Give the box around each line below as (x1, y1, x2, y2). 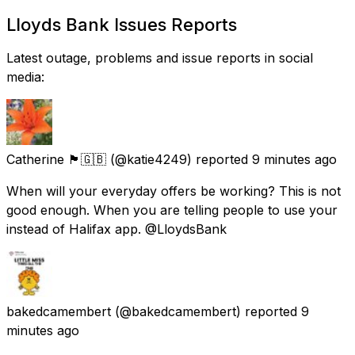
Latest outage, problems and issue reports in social (6, 49, 313, 66)
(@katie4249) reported (110, 151, 248, 167)
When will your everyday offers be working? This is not (6, 182, 341, 199)
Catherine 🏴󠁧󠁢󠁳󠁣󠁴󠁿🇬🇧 (6, 151, 106, 167)
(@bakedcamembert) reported (115, 303, 297, 319)
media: (6, 68, 44, 85)
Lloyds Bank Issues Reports (6, 13, 237, 35)
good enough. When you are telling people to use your (6, 201, 338, 218)
